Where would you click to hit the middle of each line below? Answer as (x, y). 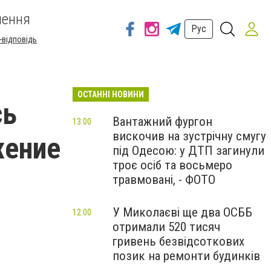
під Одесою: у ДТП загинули (188, 151)
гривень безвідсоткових (178, 241)
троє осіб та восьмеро (172, 165)
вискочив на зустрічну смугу (189, 136)
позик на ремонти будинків (186, 256)
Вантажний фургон (162, 122)
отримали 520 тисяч (166, 227)
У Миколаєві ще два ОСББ (182, 212)
